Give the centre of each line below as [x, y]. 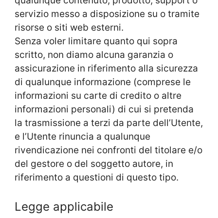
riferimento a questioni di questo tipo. [97, 177]
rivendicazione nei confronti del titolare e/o [109, 150]
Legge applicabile [64, 207]
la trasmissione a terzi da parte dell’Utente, [109, 123]
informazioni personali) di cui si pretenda [104, 109]
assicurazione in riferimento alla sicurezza [106, 68]
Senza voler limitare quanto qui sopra [96, 41]
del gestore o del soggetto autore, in [94, 163]
